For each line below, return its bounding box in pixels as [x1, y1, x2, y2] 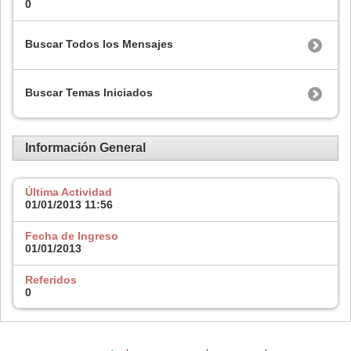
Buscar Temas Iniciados [25, 86, 153, 100]
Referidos [25, 273, 77, 286]
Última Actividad [25, 186, 112, 199]
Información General [25, 140, 146, 154]
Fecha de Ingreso [25, 229, 118, 242]
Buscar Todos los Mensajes [25, 38, 173, 51]
